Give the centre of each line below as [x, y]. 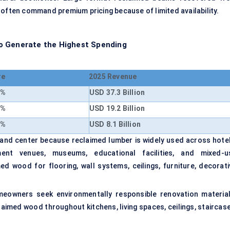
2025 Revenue [113, 77]
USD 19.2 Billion [117, 109]
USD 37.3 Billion [117, 93]
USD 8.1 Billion [115, 124]
